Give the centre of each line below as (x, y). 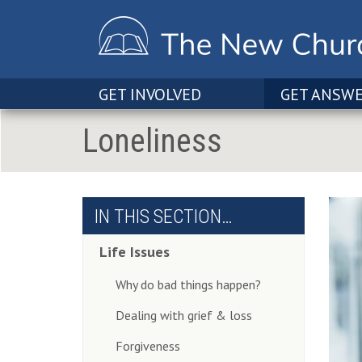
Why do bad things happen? (188, 284)
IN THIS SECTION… (164, 217)
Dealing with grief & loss (184, 315)
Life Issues (135, 252)
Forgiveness (148, 346)
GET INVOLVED (150, 95)
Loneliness (152, 141)
